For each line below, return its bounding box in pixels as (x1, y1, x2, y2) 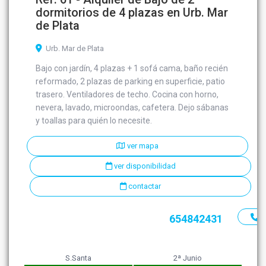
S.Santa (65, 254, 92, 263)
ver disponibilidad (112, 161, 176, 171)
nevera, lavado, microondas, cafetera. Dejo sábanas (36, 103, 229, 113)
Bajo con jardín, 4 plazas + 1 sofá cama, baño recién (36, 64, 229, 74)
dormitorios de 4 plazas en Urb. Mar (36, 5, 229, 20)
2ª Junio (173, 254, 202, 263)
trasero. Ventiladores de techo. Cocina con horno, (36, 90, 219, 100)
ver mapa (125, 141, 159, 151)
